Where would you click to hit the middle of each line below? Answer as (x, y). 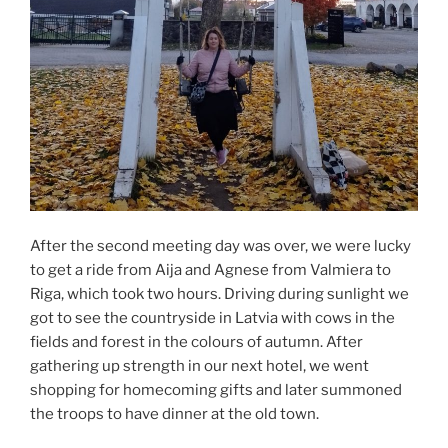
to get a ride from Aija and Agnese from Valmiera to (210, 269)
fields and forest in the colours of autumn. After (196, 341)
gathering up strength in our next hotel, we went (199, 365)
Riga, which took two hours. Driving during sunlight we (219, 293)
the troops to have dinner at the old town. (174, 413)
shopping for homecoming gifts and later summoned (216, 389)
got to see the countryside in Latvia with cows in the (212, 317)
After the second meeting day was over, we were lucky (220, 245)
